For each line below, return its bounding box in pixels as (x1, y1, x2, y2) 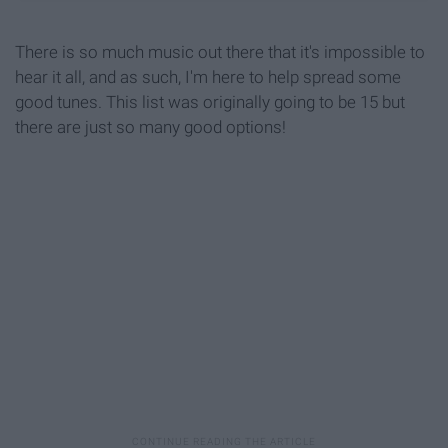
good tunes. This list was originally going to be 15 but (15, 91, 405, 112)
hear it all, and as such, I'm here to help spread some (15, 66, 401, 87)
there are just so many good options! (15, 116, 286, 137)
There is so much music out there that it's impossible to (15, 41, 425, 62)
